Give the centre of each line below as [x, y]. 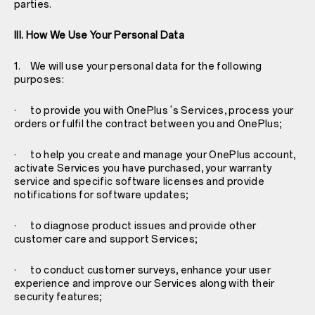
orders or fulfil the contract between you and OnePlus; [148, 124]
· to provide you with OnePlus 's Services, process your [154, 110]
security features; [58, 297]
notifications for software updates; [102, 195]
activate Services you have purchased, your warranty [143, 168]
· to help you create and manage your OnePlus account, [155, 155]
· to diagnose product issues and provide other [135, 226]
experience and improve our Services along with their [144, 283]
